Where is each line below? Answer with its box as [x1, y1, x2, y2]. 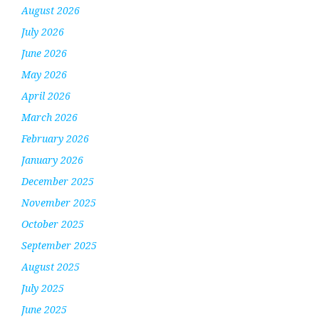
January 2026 [21, 153, 83, 167]
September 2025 [21, 239, 97, 253]
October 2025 [21, 217, 84, 231]
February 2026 [21, 132, 89, 146]
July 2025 [21, 281, 64, 296]
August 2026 [21, 4, 80, 18]
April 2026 [21, 89, 70, 103]
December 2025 [21, 174, 94, 189]
